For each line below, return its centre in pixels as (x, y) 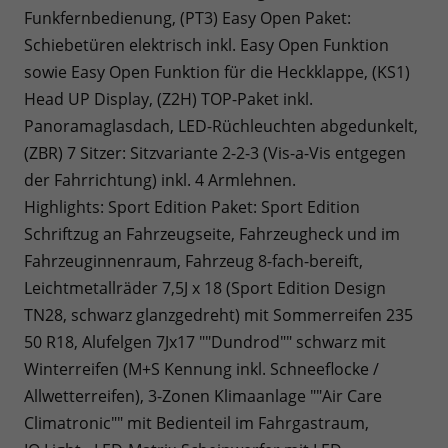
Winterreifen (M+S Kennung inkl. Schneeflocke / (201, 368)
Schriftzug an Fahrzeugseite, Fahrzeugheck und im (212, 233)
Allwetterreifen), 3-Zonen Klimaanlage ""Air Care (203, 395)
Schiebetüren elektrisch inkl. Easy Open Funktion (206, 44)
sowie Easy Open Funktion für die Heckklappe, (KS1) (217, 71)
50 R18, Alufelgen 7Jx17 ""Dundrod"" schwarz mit (205, 341)
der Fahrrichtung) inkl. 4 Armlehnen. (160, 179)
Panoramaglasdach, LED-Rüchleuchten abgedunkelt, (221, 125)
